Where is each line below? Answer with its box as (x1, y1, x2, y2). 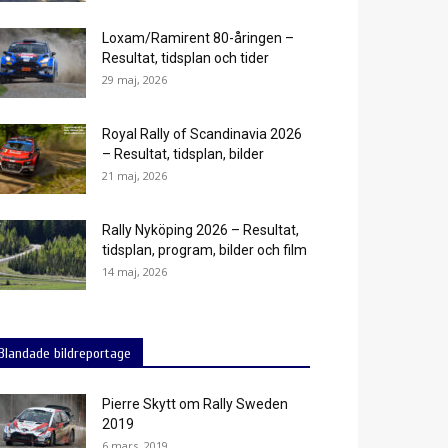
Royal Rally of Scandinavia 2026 (102, 126, 302, 142)
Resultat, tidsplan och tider (102, 50, 269, 66)
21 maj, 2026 (102, 168, 167, 183)
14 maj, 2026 (102, 264, 167, 279)
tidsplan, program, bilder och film (102, 242, 307, 258)
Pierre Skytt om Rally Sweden (102, 396, 288, 412)
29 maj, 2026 (102, 72, 167, 87)
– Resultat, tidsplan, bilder (102, 146, 264, 162)
